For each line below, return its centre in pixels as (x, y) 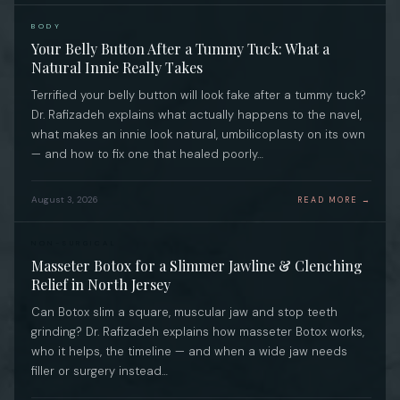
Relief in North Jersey (101, 284)
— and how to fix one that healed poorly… (147, 154)
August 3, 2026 (65, 200)
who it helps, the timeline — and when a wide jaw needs (189, 351)
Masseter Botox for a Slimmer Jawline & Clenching (197, 266)
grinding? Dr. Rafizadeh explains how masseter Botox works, (198, 332)
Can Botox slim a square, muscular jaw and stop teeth (184, 312)
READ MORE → (334, 200)
